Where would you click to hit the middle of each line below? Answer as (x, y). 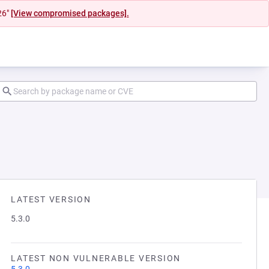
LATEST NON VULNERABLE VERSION (96, 258)
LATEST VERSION (51, 199)
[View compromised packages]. (70, 13)
